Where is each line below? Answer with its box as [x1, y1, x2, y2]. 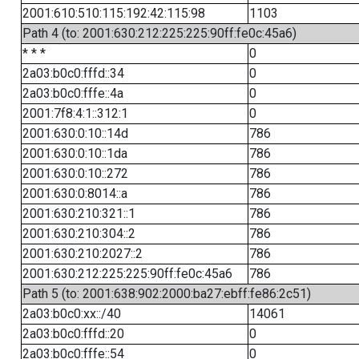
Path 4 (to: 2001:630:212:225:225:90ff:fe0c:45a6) [22, 26, 296, 41]
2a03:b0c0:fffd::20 [22, 326, 124, 341]
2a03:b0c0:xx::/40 [22, 306, 121, 321]
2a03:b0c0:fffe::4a [22, 86, 123, 101]
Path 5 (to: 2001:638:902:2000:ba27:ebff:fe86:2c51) [22, 286, 311, 301]
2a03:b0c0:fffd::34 [22, 66, 124, 81]
